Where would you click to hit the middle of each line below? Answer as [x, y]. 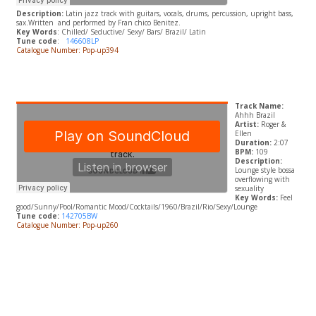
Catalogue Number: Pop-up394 [68, 50]
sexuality [249, 189]
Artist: [247, 124]
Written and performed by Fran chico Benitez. [104, 23]
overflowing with [262, 180]
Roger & [272, 124]
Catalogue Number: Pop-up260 [68, 225]
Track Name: [259, 106]
